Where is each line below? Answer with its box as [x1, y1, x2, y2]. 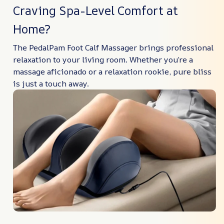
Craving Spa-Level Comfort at [13, 2, 178, 18]
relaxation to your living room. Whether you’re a [13, 54, 193, 65]
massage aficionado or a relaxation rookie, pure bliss [13, 66, 211, 77]
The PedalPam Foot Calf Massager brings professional [13, 42, 213, 53]
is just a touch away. [13, 78, 89, 89]
